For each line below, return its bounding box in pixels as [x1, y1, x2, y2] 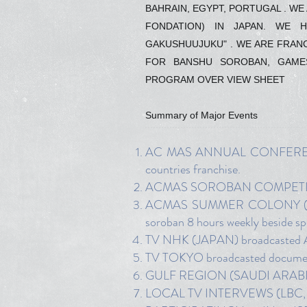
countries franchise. [145, 160, 241, 178]
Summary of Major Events [145, 110, 258, 121]
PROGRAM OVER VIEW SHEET [145, 74, 285, 85]
